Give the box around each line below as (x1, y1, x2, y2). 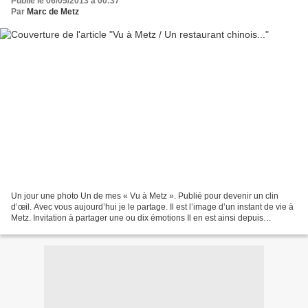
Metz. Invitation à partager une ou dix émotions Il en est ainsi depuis (11, 212, 263, 223)
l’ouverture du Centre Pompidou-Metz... (11, 223, 157, 234)
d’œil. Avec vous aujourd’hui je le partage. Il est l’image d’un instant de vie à (11, 201, 294, 212)
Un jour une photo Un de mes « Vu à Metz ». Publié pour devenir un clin (11, 190, 278, 201)
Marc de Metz (27, 7, 79, 17)
